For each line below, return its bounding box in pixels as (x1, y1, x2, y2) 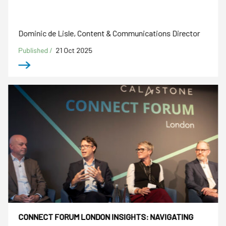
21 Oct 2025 (55, 45, 93, 54)
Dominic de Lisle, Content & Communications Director (18, 28, 200, 38)
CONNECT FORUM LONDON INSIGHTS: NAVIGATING (18, 212, 194, 222)
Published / (18, 45, 54, 54)
